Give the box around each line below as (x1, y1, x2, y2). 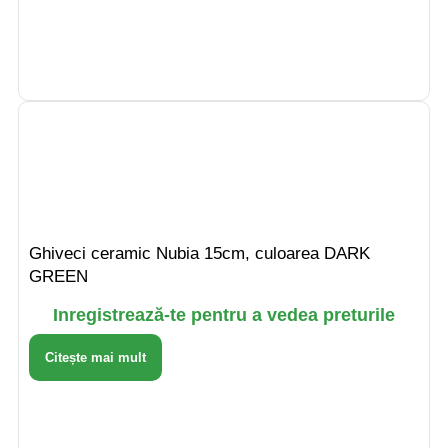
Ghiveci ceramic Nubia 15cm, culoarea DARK (29, 243, 370, 263)
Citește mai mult (45, 349, 146, 365)
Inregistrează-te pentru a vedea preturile (53, 304, 395, 325)
